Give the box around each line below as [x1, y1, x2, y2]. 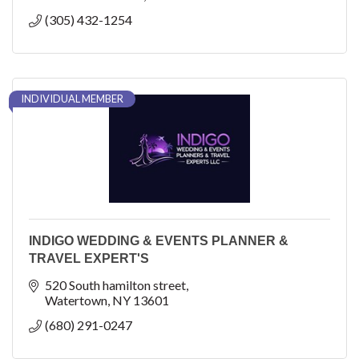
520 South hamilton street [45, 276, 186, 292]
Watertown [45, 292, 107, 308]
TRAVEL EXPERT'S [29, 251, 149, 265]
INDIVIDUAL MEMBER [21, 91, 123, 105]
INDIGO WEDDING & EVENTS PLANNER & [29, 233, 288, 248]
